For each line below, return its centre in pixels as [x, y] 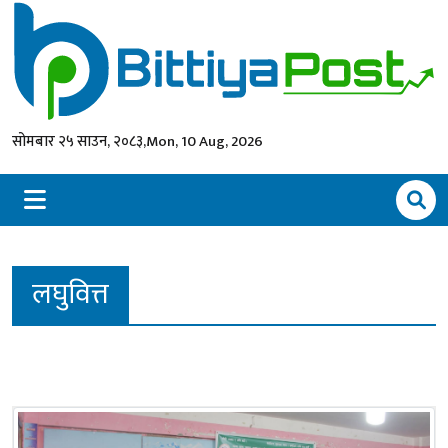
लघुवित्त [70, 294]
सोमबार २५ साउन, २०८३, [79, 141]
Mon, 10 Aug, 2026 [204, 141]
